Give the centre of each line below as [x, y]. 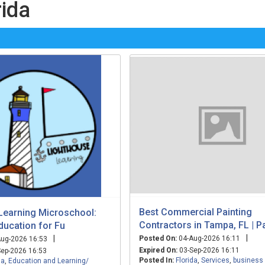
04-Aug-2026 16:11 [209, 238]
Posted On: [158, 238]
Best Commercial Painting [195, 212]
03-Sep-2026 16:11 [209, 250]
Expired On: [158, 250]
